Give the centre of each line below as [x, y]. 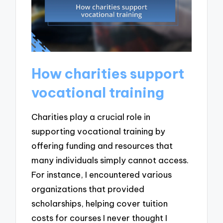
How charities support [108, 73]
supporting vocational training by [99, 131]
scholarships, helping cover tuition [100, 204]
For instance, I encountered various [102, 175]
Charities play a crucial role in [91, 117]
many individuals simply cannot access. [110, 160]
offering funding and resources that [102, 146]
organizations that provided [88, 189]
